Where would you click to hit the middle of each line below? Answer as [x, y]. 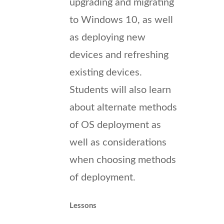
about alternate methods [123, 107]
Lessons [83, 205]
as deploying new [107, 37]
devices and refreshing [119, 55]
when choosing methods [123, 160]
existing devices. [106, 72]
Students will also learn [120, 90]
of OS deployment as [115, 125]
